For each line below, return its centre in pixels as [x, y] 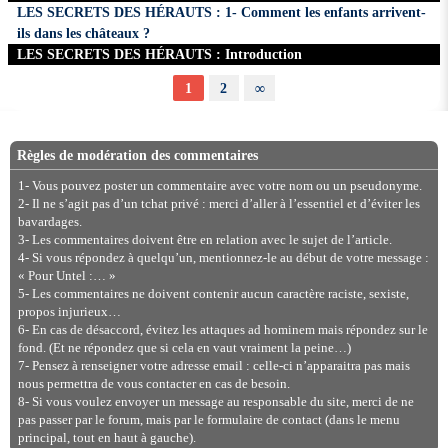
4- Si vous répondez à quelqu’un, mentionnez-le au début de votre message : [223, 257]
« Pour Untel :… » [66, 275]
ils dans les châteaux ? [84, 33]
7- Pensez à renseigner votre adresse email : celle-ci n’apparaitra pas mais [213, 365]
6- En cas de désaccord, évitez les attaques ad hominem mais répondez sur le [222, 329]
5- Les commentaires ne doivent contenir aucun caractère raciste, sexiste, [213, 293]
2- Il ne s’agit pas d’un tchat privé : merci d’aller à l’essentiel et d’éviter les [218, 203]
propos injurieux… [69, 311]
